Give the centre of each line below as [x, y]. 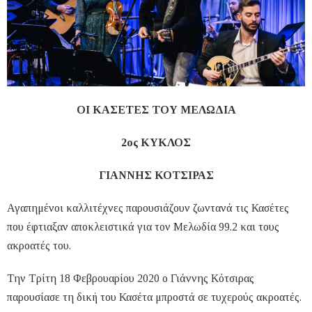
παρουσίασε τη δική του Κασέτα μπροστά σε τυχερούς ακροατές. [154, 297]
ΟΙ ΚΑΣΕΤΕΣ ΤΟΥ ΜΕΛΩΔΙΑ [156, 110]
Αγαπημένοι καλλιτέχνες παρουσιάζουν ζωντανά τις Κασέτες [148, 208]
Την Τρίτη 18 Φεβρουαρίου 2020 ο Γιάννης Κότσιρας [131, 279]
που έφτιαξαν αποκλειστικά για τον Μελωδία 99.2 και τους [143, 227]
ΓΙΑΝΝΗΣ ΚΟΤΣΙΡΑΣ [156, 175]
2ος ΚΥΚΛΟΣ [156, 143]
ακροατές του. [39, 246]
